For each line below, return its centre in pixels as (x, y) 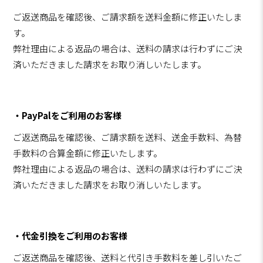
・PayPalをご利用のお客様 (68, 116)
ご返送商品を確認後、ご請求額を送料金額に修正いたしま (128, 17)
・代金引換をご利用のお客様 (70, 236)
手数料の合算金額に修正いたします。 (88, 153)
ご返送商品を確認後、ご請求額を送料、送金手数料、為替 (128, 137)
